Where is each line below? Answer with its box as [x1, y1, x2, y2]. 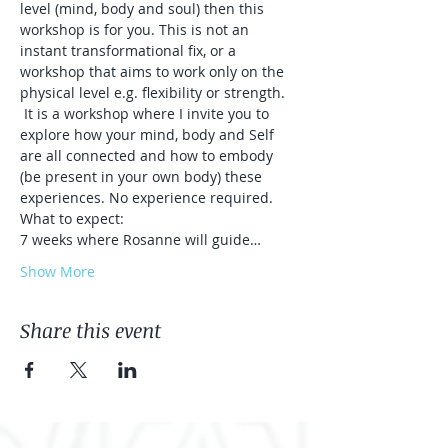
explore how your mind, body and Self [20, 125, 278, 144]
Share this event [20, 316, 161, 344]
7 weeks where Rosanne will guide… [20, 230, 261, 249]
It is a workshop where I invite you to [20, 104, 273, 123]
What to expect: [20, 209, 124, 228]
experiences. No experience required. [20, 188, 277, 207]
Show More [20, 262, 95, 281]
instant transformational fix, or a [20, 41, 240, 60]
